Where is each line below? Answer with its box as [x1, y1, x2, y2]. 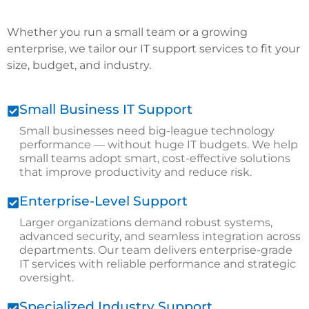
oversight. [19, 271, 74, 285]
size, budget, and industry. [7, 59, 151, 72]
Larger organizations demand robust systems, [19, 216, 272, 230]
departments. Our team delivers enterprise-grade [19, 243, 292, 257]
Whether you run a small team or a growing [7, 26, 248, 39]
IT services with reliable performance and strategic [19, 257, 296, 271]
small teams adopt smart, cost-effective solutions [19, 152, 290, 166]
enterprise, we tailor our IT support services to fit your [7, 42, 300, 56]
